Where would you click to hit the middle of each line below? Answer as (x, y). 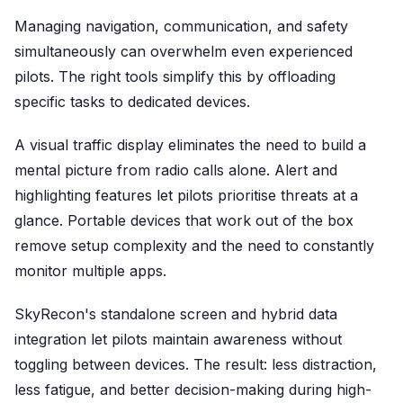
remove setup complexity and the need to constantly (194, 245)
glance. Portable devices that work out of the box (184, 220)
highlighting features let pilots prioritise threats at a (186, 195)
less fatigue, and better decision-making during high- (193, 389)
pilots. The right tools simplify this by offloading (175, 76)
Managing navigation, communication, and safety (181, 26)
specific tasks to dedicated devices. (132, 101)
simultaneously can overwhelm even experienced (184, 51)
